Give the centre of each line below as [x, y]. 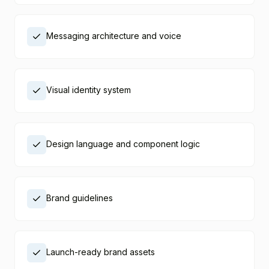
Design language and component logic [123, 144]
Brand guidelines [80, 198]
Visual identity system [89, 90]
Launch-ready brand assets [101, 252]
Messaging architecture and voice [114, 36]
